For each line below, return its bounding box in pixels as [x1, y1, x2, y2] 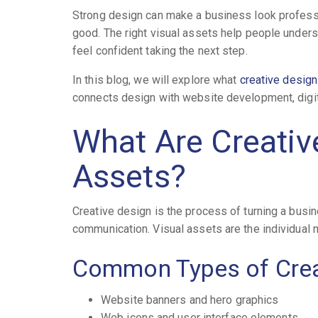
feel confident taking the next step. [72, 43, 248, 57]
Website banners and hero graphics [101, 292, 279, 307]
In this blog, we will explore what [72, 72, 240, 87]
